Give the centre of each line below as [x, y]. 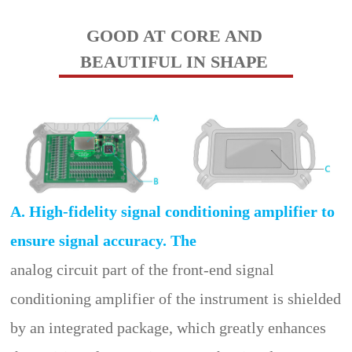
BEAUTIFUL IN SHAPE [174, 61]
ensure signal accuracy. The [104, 240]
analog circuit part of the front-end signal [143, 269]
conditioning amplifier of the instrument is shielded [176, 298]
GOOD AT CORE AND [174, 35]
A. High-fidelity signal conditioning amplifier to [173, 211]
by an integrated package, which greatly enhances [169, 327]
